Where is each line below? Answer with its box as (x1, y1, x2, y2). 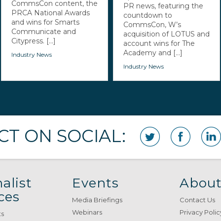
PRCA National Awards (11, 8, 90, 17)
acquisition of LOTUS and (123, 29, 210, 38)
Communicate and (11, 27, 76, 36)
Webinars (72, 208, 102, 216)
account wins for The (123, 38, 195, 48)
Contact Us (180, 195, 216, 204)
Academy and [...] (123, 48, 183, 57)
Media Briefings (72, 195, 122, 204)
